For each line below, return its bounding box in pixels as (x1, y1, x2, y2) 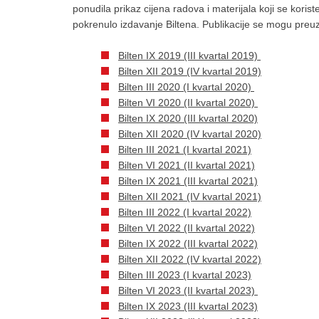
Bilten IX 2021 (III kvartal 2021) (118, 175, 258, 187)
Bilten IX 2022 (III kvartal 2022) (118, 238, 258, 249)
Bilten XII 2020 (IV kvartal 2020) (118, 128, 261, 140)
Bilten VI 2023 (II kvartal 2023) (118, 285, 258, 296)
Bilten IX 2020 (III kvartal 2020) (118, 113, 258, 124)
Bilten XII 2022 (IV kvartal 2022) (118, 253, 261, 265)
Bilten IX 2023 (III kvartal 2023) (118, 300, 258, 312)
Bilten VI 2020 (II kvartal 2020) (118, 97, 258, 108)
